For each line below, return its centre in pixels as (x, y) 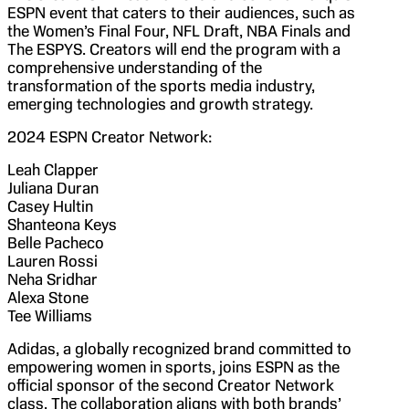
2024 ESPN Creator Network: (110, 136)
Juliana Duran (53, 188)
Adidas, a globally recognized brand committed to (179, 348)
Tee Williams (50, 315)
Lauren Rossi (52, 261)
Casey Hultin (50, 206)
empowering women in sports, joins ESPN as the (173, 367)
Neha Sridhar (52, 279)
